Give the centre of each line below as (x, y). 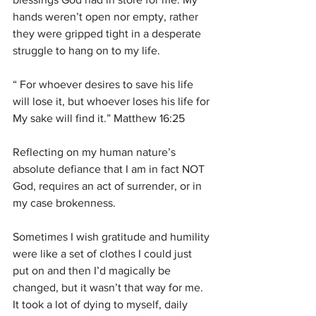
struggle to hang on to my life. (86, 50)
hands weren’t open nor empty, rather (107, 17)
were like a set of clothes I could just (104, 254)
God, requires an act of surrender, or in (109, 186)
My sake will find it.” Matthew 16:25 (99, 118)
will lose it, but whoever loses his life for (113, 101)
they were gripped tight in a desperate (108, 34)
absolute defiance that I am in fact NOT (110, 169)
